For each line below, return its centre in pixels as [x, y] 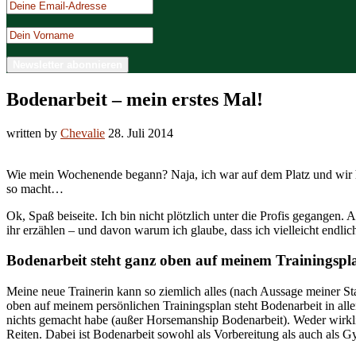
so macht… [35, 188]
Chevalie [83, 133]
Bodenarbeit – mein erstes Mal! [135, 99]
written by [33, 133]
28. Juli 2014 [141, 133]
